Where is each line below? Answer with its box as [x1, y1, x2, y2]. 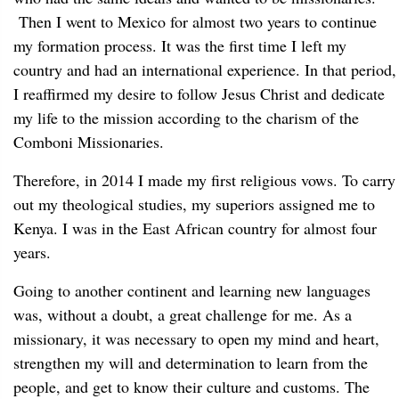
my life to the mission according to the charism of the [13, 107, 359, 128]
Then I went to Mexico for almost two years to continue [13, 11, 377, 32]
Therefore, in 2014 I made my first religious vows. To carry [13, 169, 395, 191]
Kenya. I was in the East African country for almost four [13, 217, 377, 239]
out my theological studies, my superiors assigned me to [13, 193, 375, 215]
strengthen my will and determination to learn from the [13, 352, 368, 373]
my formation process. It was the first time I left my [13, 35, 346, 56]
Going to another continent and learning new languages [13, 280, 370, 301]
